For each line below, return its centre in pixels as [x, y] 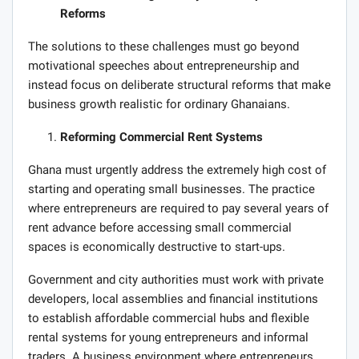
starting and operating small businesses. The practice [171, 189]
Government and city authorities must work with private [176, 279]
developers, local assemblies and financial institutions [173, 298]
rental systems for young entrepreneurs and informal [168, 337]
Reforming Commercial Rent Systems [161, 137]
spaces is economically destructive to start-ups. [157, 246]
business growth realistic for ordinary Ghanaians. [159, 104]
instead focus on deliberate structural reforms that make [179, 85]
